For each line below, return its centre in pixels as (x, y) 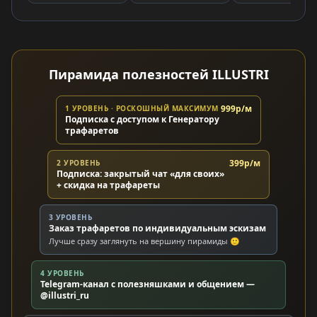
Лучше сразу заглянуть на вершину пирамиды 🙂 (144, 241)
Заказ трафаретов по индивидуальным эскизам (157, 228)
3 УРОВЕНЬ (70, 217)
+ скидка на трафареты (109, 185)
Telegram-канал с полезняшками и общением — (148, 284)
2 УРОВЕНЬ (79, 163)
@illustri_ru (65, 295)
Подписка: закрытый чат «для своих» (141, 174)
